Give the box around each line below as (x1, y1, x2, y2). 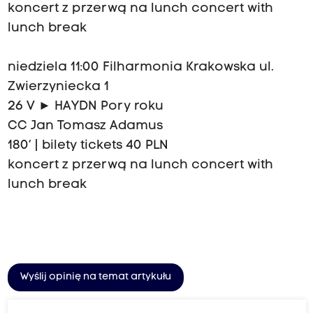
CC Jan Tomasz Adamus (7, 119, 163, 133)
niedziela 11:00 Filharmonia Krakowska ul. (7, 61, 274, 75)
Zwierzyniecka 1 (7, 80, 109, 94)
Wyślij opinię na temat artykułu (20, 272, 171, 283)
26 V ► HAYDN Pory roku (7, 100, 163, 114)
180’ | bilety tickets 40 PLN (7, 139, 168, 153)
